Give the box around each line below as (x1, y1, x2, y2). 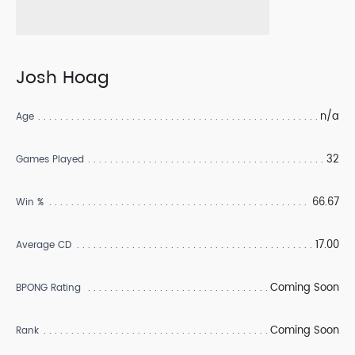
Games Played (16, 152, 84, 167)
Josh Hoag (16, 63, 109, 93)
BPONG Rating (16, 281, 81, 296)
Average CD (16, 238, 71, 253)
